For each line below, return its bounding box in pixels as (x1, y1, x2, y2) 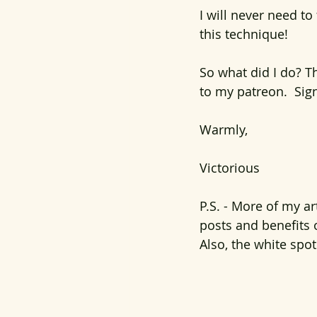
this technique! (200, 25, 288, 42)
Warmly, (200, 121, 248, 138)
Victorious (200, 159, 260, 176)
